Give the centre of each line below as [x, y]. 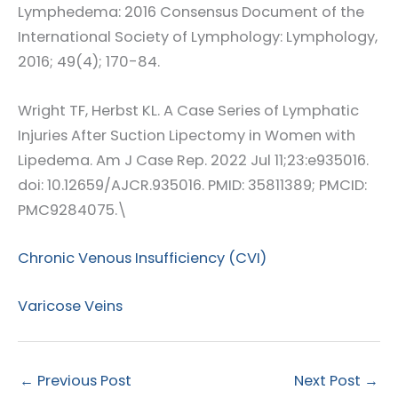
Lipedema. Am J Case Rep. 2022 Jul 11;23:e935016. [193, 160]
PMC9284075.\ [72, 210]
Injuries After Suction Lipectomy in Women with [187, 135]
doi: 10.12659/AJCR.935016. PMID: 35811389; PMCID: [192, 185]
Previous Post [83, 381]
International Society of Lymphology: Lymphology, [198, 37]
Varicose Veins [70, 306]
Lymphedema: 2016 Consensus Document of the [191, 12]
